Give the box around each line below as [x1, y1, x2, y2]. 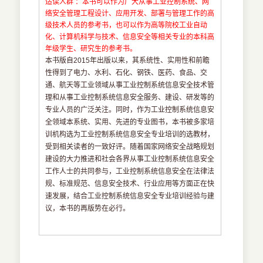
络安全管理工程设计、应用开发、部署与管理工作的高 [45, 9, 215, 18]
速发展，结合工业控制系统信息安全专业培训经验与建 [45, 192, 215, 201]
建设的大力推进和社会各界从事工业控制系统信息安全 [45, 155, 215, 164]
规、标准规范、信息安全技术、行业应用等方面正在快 [45, 180, 215, 188]
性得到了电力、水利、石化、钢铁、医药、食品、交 [45, 69, 208, 77]
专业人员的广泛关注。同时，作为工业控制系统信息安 [45, 106, 215, 114]
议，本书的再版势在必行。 [45, 204, 130, 213]
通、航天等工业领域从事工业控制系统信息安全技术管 [45, 81, 215, 90]
